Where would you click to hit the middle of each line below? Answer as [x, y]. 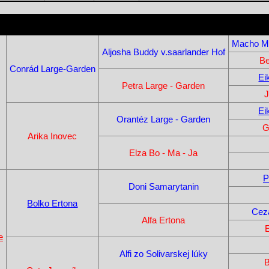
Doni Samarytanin [163, 187]
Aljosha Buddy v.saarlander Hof [163, 52]
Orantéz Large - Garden [164, 119]
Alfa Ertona [164, 220]
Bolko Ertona [53, 204]
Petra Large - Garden [164, 86]
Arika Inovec [53, 136]
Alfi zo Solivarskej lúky [163, 254]
